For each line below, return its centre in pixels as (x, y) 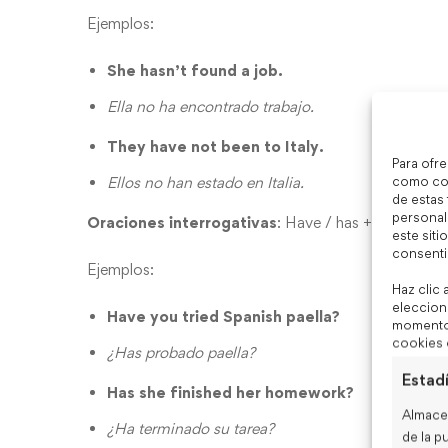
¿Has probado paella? (183, 352)
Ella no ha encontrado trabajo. (212, 106)
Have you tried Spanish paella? (223, 316)
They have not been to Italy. (217, 146)
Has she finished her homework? (232, 392)
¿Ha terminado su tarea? (192, 428)
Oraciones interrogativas (182, 222)
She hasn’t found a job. (197, 70)
